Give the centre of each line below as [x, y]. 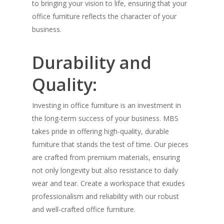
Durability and [92, 63]
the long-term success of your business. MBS [105, 118]
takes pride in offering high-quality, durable [100, 131]
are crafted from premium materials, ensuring [106, 157]
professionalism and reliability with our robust [105, 196]
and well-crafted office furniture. [84, 209]
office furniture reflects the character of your [104, 16]
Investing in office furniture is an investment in [106, 105]
